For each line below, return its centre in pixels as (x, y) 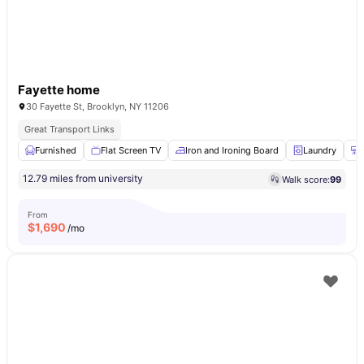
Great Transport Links (69, 129)
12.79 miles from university (83, 178)
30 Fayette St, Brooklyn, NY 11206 (97, 106)
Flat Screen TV (131, 150)
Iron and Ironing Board (232, 150)
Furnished (56, 150)
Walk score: (306, 179)
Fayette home (59, 90)
